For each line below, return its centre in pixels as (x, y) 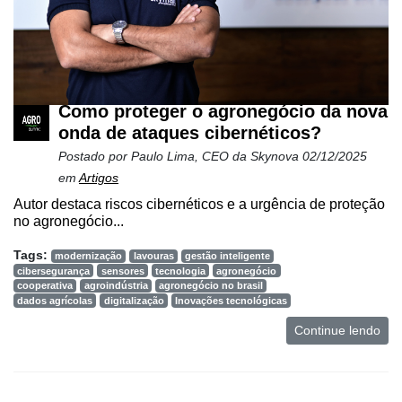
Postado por (95, 157)
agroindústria (116, 286)
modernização (89, 256)
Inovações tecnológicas (231, 301)
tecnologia (180, 271)
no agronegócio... (69, 222)
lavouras (153, 256)
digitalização (134, 301)
